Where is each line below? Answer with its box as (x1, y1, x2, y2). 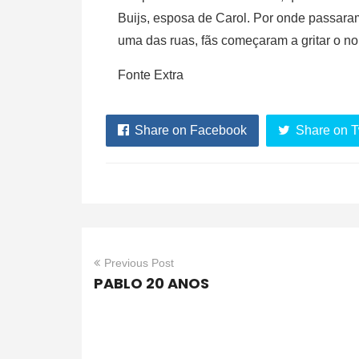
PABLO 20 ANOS (94, 273, 209, 294)
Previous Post (104, 256, 174, 270)
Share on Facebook (135, 123, 247, 138)
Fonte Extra (118, 68, 184, 83)
